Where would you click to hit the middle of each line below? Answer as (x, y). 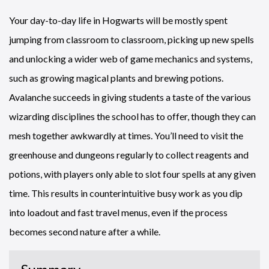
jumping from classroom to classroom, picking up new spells (131, 39)
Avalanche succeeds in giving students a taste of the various (130, 97)
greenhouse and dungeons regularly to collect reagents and (129, 154)
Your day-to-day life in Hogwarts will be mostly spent (118, 20)
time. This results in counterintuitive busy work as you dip (126, 193)
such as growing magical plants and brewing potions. (116, 77)
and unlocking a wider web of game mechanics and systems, (131, 58)
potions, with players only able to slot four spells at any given (132, 174)
